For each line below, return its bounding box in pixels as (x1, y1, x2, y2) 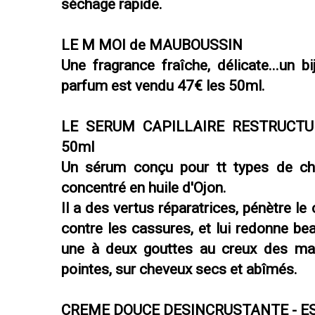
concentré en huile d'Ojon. (61, 179, 226, 197)
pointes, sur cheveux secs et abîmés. (61, 261, 297, 278)
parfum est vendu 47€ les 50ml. (61, 77, 265, 95)
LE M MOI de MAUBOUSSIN (61, 37, 243, 54)
